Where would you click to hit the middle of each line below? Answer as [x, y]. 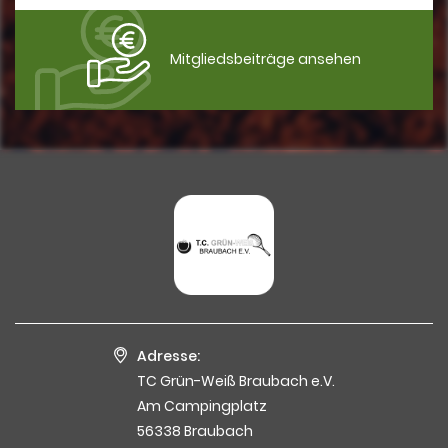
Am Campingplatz [201, 405]
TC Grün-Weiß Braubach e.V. [235, 380]
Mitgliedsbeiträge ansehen [265, 59]
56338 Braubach [194, 430]
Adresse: [168, 355]
